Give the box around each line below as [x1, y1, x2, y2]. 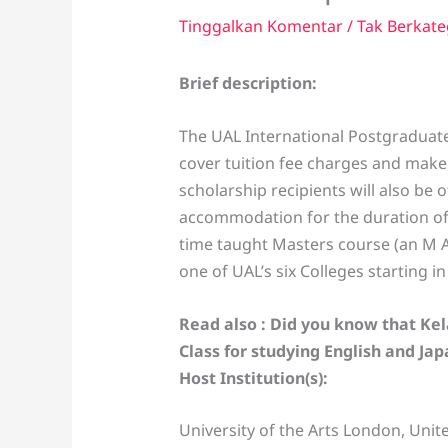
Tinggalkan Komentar [178, 15, 343, 38]
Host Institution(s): [178, 366, 328, 389]
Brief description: [178, 72, 317, 95]
